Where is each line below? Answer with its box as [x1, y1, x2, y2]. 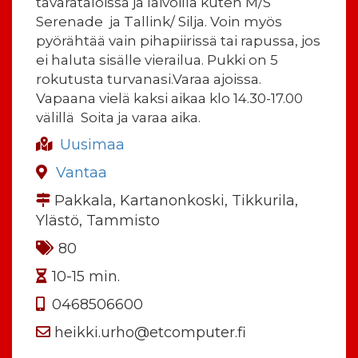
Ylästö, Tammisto [36, 211, 160, 229]
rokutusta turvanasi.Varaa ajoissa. [36, 70, 261, 87]
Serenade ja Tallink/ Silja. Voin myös [36, 13, 282, 30]
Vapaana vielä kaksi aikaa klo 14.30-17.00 [36, 89, 303, 106]
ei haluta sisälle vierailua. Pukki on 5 [36, 51, 278, 68]
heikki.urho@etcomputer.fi [54, 323, 246, 341]
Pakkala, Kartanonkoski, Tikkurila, [54, 191, 298, 209]
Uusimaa [60, 135, 125, 153]
